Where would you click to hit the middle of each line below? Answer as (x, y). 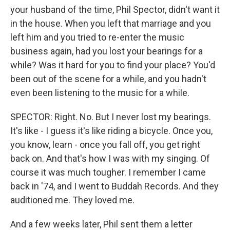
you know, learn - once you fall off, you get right (105, 145)
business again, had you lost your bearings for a (107, 51)
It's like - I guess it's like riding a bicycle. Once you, (111, 131)
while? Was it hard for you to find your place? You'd (113, 65)
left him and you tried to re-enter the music (97, 37)
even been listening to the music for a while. (100, 93)
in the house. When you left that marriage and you (111, 24)
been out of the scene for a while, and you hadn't (108, 79)
